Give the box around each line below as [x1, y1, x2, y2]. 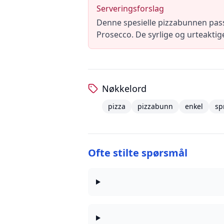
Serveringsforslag [96, 3, 164, 14]
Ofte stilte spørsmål [88, 146, 187, 159]
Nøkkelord [102, 82, 146, 94]
